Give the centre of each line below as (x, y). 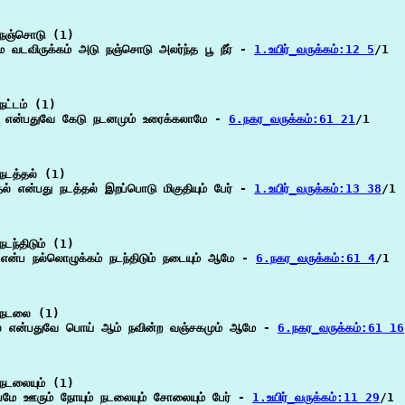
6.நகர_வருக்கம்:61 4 (316, 258)
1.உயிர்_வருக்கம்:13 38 (318, 188)
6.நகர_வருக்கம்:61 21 (292, 119)
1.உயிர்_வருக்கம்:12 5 (314, 49)
